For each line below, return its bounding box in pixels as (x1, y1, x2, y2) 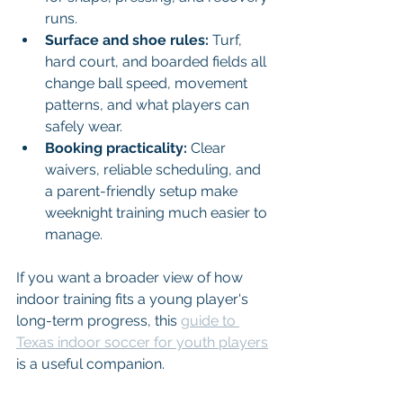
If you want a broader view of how (16, 269, 246, 286)
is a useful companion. (16, 355, 165, 372)
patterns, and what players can (45, 96, 253, 113)
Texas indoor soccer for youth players (16, 334, 268, 351)
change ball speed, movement (45, 75, 251, 92)
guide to (181, 312, 239, 329)
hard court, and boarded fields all (45, 53, 270, 70)
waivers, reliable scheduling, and (45, 161, 264, 178)
